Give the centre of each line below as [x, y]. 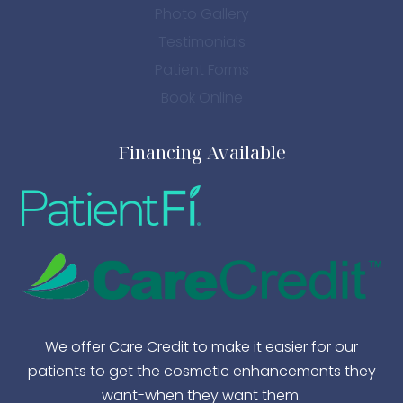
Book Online [201, 98]
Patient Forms [201, 70]
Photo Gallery [201, 13]
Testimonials [201, 41]
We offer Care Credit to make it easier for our [201, 346]
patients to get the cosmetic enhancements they [201, 371]
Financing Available [201, 152]
